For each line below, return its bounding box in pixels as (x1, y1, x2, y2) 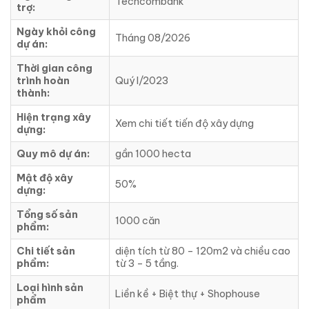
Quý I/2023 (115, 74, 168, 87)
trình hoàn (17, 74, 70, 87)
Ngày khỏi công (17, 25, 96, 38)
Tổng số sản (17, 208, 78, 221)
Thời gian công (17, 61, 92, 74)
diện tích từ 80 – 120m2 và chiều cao (115, 244, 290, 257)
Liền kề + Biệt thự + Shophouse (115, 287, 260, 300)
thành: (17, 86, 50, 99)
